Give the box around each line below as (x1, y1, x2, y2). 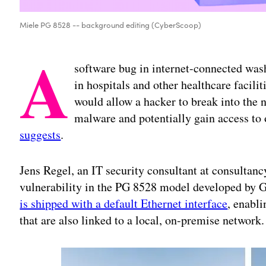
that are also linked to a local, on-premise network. (20, 212, 265, 229)
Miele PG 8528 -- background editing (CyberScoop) (20, 20, 202, 31)
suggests (20, 126, 61, 143)
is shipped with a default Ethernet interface (20, 195, 228, 212)
